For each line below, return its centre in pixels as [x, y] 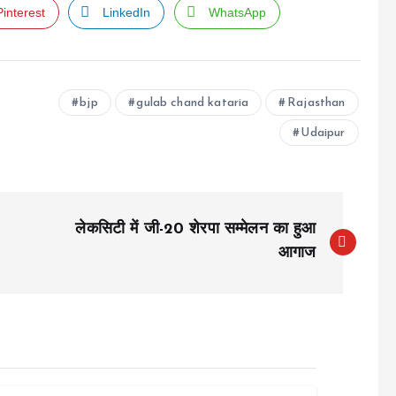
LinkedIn [127, 12]
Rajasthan [316, 103]
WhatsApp [237, 12]
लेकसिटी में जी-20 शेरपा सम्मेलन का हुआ [196, 229]
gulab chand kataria [193, 103]
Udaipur [323, 133]
